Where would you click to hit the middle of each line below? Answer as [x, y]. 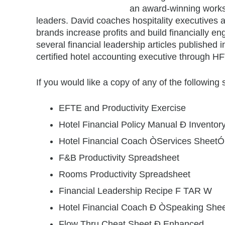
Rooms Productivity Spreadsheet [125, 174]
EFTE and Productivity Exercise [122, 108]
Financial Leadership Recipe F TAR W [135, 191]
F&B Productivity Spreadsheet [119, 158]
